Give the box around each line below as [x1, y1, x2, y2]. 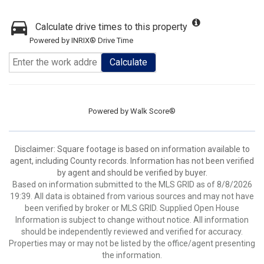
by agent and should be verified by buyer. [57, 168, 207, 177]
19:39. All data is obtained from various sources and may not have [10, 192, 254, 201]
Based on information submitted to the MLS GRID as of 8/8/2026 [12, 180, 252, 189]
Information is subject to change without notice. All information [15, 215, 249, 225]
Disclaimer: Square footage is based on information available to [14, 144, 250, 154]
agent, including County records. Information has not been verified [10, 156, 254, 166]
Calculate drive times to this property [35, 21, 187, 32]
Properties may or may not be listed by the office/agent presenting [9, 239, 255, 248]
